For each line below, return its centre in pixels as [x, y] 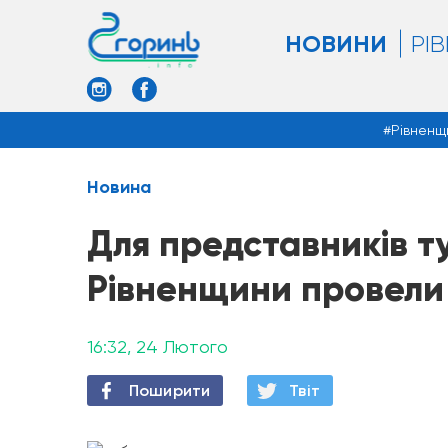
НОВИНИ [336, 43]
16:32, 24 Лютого [157, 346]
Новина [119, 187]
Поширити [170, 390]
